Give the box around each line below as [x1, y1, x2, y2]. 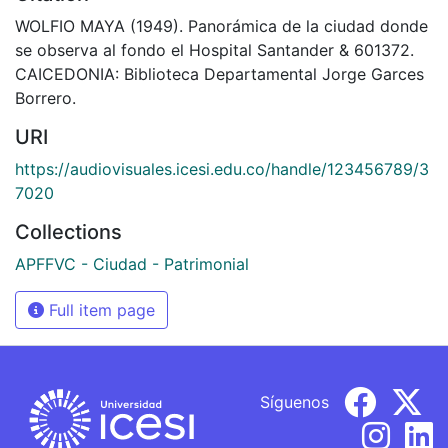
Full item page [44, 300, 155, 320]
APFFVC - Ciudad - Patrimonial [15, 254, 249, 274]
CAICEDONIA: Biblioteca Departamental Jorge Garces [15, 64, 424, 84]
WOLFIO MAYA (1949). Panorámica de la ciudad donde [15, 16, 428, 36]
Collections [15, 220, 122, 244]
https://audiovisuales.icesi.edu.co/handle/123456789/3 [15, 159, 429, 179]
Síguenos [260, 391, 329, 412]
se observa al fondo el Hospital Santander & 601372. [15, 40, 414, 60]
